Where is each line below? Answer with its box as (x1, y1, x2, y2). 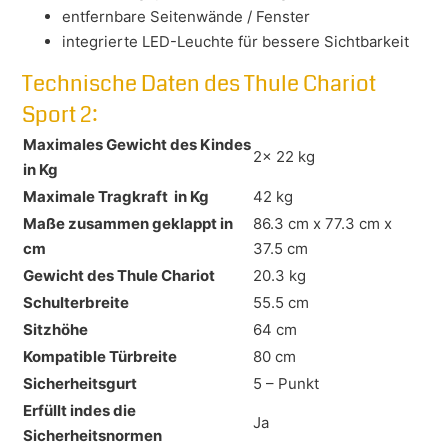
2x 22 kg (253, 147, 316, 167)
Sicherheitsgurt (23, 374, 138, 394)
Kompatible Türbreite (23, 347, 178, 367)
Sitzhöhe (23, 320, 89, 340)
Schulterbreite (23, 293, 130, 313)
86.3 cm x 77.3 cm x (253, 214, 393, 234)
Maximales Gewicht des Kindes (23, 135, 252, 155)
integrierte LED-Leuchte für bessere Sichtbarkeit (62, 32, 410, 52)
